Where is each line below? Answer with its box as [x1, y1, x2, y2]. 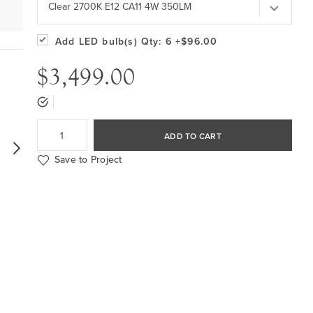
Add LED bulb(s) [54, 34, 138, 49]
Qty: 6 [140, 34, 173, 49]
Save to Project [54, 152, 122, 167]
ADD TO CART [164, 130, 221, 143]
